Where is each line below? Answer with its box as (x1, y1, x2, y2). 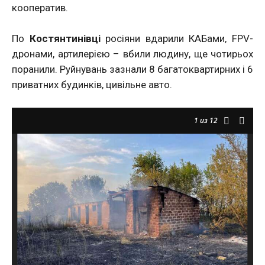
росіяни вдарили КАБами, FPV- (100, 32, 254, 44)
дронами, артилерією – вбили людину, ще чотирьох (12, 47, 253, 60)
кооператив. (12, 1, 68, 14)
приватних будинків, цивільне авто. (12, 78, 172, 91)
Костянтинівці (29, 32, 101, 44)
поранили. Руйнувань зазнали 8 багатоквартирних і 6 (12, 63, 253, 75)
